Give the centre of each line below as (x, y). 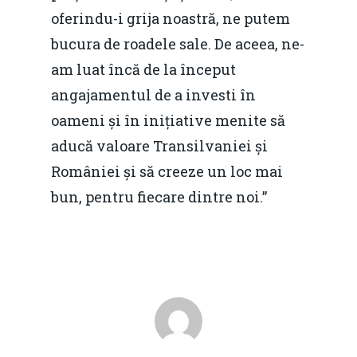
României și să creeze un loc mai (167, 171)
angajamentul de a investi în (153, 94)
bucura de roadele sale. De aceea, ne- (178, 43)
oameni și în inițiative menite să (168, 120)
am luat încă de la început (143, 69)
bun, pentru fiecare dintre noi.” (159, 196)
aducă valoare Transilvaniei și (159, 145)
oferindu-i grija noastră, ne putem (171, 18)
